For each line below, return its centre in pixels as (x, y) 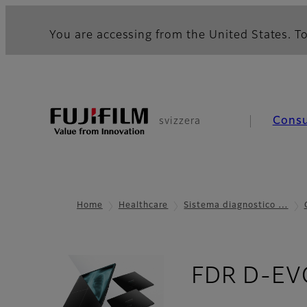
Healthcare (143, 206)
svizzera (180, 121)
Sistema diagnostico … (236, 206)
